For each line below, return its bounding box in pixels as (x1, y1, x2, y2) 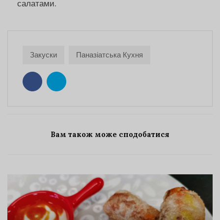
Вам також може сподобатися (51, 129, 169, 139)
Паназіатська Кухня (76, 49, 143, 61)
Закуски (30, 49, 57, 61)
